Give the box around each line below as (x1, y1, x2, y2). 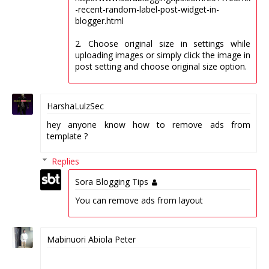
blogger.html (75, 15, 124, 27)
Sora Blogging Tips (75, 175, 148, 187)
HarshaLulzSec (47, 100, 104, 112)
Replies (52, 155, 80, 167)
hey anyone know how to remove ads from (47, 118, 250, 130)
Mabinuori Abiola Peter (47, 234, 136, 246)
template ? (47, 130, 88, 142)
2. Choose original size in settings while (75, 38, 250, 50)
